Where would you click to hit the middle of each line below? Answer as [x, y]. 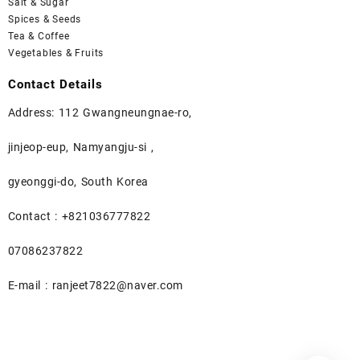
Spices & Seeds [45, 19]
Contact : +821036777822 [80, 217]
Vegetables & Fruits [56, 53]
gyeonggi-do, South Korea [78, 182]
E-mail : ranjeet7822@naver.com [96, 286]
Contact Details [55, 84]
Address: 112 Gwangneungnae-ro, [100, 113]
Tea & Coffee [39, 36]
